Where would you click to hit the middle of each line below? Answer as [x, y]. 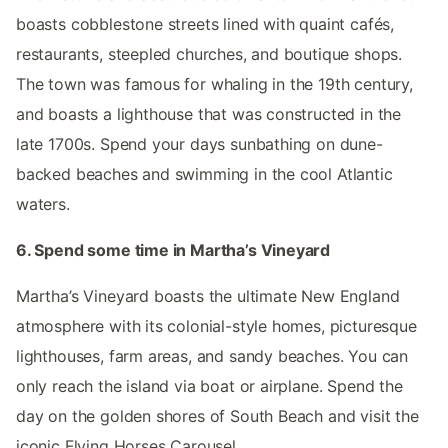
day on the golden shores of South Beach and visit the [217, 415]
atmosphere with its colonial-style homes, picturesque [216, 325]
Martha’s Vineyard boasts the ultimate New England [208, 295]
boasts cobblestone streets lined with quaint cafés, [205, 23]
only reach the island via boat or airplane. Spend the [209, 385]
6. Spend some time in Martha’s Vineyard [173, 249]
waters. [43, 203]
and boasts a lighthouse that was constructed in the [209, 113]
